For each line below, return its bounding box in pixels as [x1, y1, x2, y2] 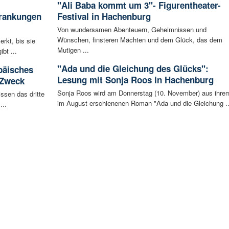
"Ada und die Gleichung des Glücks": [57, 62, 209, 75]
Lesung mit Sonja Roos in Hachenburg [57, 73, 214, 86]
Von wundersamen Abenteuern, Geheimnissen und [57, 24, 207, 34]
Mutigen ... [57, 44, 89, 55]
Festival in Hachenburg [57, 10, 151, 22]
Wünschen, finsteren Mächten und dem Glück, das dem [57, 34, 222, 44]
